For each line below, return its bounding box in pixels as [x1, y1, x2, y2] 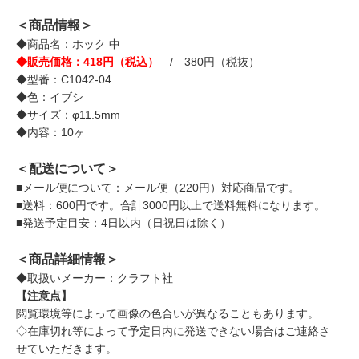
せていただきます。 [16, 341, 117, 355]
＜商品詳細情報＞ [16, 252, 119, 266]
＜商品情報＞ [16, 18, 93, 32]
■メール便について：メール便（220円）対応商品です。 [16, 180, 300, 194]
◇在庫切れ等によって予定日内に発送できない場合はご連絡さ [16, 324, 330, 337]
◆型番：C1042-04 [16, 72, 111, 86]
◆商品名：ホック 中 [16, 37, 120, 50]
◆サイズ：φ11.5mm [16, 107, 120, 121]
